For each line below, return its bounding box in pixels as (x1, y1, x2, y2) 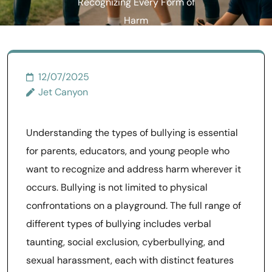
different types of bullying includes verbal (26, 217, 211, 230)
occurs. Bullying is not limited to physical (26, 181, 208, 194)
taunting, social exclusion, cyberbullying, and (26, 236, 225, 248)
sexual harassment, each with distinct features (26, 254, 234, 267)
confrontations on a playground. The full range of (26, 199, 241, 212)
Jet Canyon (38, 86, 88, 98)
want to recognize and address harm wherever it (26, 163, 241, 175)
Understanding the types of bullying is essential (26, 126, 238, 139)
